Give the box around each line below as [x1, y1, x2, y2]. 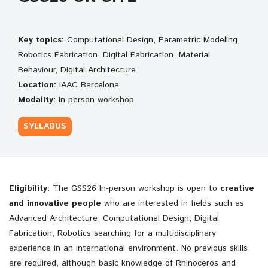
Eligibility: [9, 182, 53, 195]
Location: [18, 78, 59, 91]
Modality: [18, 93, 56, 106]
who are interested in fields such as [101, 197, 244, 210]
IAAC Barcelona [59, 78, 119, 91]
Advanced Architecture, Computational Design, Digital [9, 212, 219, 225]
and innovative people [9, 197, 101, 210]
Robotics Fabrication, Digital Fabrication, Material [18, 48, 210, 61]
